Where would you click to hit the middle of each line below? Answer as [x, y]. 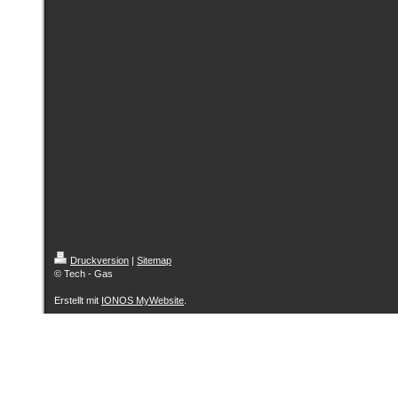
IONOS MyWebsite [143, 300]
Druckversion [99, 260]
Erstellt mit [78, 300]
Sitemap [154, 260]
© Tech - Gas [84, 274]
